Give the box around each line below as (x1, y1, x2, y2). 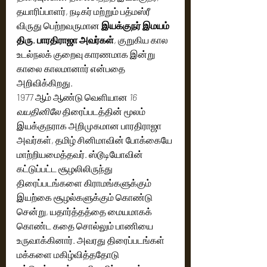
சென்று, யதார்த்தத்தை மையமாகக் (17, 205, 154, 217)
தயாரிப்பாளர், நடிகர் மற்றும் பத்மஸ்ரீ (17, 5, 152, 17)
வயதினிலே (17, 105, 61, 117)
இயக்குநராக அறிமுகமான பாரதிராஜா (17, 119, 163, 131)
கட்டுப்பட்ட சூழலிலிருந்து (17, 162, 114, 174)
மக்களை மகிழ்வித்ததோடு (17, 248, 121, 260)
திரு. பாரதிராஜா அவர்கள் (17, 33, 114, 45)
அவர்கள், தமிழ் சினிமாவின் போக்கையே (17, 133, 174, 145)
